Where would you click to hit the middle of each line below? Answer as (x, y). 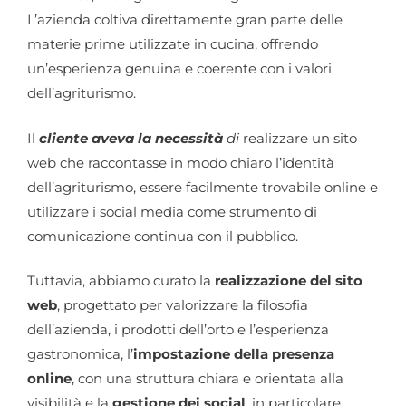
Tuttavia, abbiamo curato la (121, 280)
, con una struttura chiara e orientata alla (208, 378)
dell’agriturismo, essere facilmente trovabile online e (203, 187)
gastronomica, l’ (80, 354)
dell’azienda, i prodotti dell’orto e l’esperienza (178, 329)
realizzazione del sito (289, 280)
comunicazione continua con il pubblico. (163, 236)
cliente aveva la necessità (133, 138)
